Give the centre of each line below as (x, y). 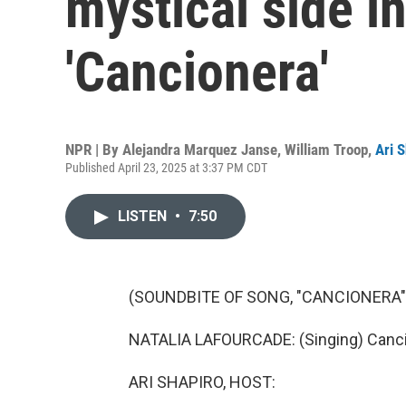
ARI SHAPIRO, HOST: (202, 382)
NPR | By (94, 150)
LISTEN (144, 216)
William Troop (326, 150)
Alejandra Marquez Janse (200, 150)
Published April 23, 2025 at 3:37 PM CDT (166, 168)
